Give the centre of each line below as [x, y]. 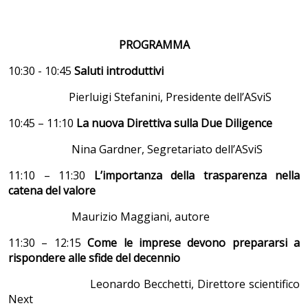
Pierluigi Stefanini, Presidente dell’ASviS [140, 97]
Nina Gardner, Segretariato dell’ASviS [135, 149]
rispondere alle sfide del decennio [94, 257]
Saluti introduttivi [118, 70]
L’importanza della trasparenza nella [197, 175]
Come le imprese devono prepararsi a [194, 242]
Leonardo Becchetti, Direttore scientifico [154, 284]
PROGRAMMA [154, 44]
